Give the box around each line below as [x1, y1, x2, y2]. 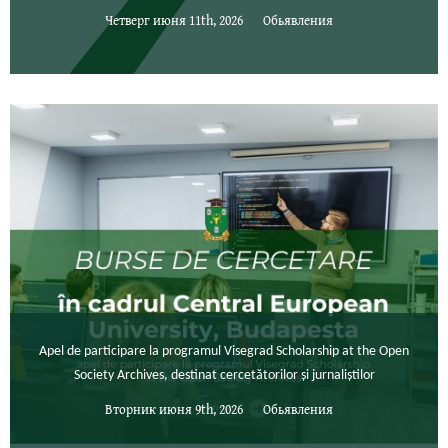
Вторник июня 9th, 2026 [105, 398, 243, 419]
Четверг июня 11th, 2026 [105, 9, 243, 30]
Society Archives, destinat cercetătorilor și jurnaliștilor [73, 368, 375, 384]
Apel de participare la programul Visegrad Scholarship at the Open [39, 344, 409, 360]
